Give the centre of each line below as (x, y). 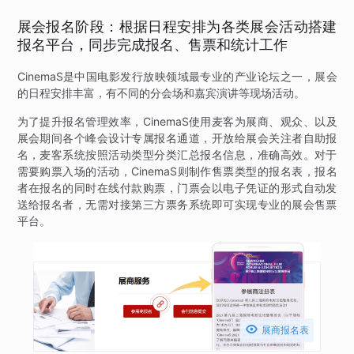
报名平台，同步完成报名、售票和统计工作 (152, 44)
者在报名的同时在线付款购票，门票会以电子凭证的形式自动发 (177, 187)
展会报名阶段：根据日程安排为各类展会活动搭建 (177, 26)
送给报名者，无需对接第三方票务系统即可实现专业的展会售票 (177, 204)
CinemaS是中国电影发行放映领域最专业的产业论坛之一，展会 (177, 76)
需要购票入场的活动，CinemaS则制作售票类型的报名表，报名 (177, 171)
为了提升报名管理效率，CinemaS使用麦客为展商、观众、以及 (177, 121)
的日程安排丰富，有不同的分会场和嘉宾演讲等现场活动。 (161, 92)
